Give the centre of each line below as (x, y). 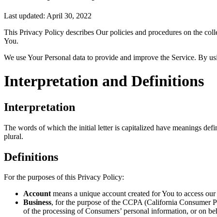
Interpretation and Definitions (104, 81)
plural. (14, 136)
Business (37, 202)
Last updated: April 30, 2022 (48, 15)
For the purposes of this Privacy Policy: (64, 177)
